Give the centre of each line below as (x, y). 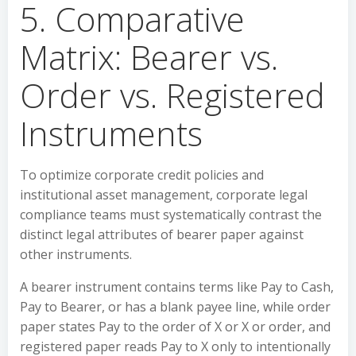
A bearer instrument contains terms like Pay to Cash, (177, 287)
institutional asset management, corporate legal (164, 195)
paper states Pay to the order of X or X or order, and (175, 327)
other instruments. (76, 254)
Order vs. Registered (172, 95)
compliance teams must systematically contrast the (171, 215)
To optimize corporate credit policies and (142, 175)
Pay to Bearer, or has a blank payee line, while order (175, 307)
